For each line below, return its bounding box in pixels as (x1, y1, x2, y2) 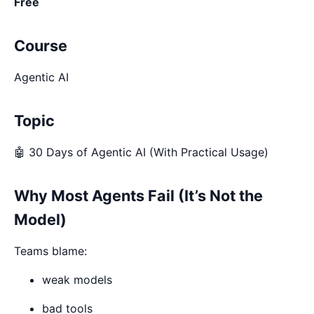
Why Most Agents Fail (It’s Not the (14, 186, 263, 205)
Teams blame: (14, 243, 87, 258)
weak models (42, 272, 112, 287)
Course (14, 36, 67, 55)
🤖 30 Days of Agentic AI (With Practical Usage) (14, 144, 268, 159)
